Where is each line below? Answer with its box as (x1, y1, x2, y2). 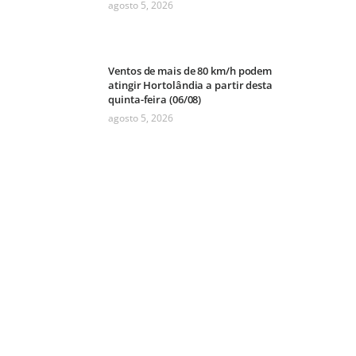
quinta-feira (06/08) (108, 92, 202, 107)
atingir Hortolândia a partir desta (108, 78, 273, 93)
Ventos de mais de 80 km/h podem (108, 64, 273, 79)
